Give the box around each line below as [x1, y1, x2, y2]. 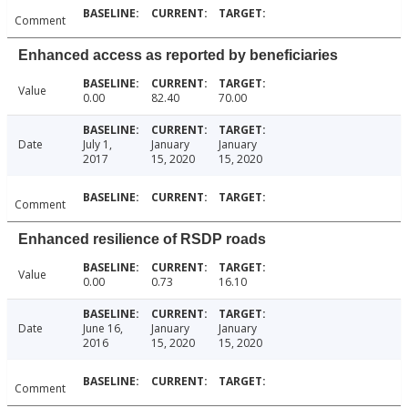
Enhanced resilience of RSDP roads [18, 231, 266, 248]
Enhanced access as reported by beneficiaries [18, 47, 338, 64]
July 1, [82, 137, 112, 153]
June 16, [82, 321, 123, 337]
